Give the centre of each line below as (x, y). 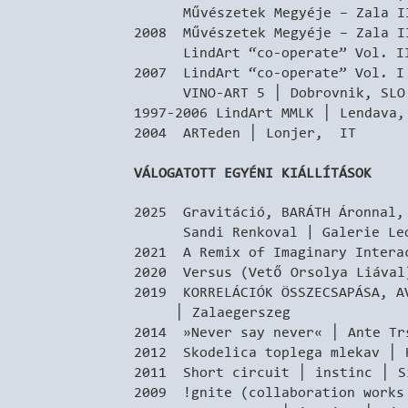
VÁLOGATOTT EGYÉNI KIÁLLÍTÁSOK (253, 172)
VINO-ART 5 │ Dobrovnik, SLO (270, 93)
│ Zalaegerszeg (212, 311)
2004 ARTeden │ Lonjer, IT (245, 133)
